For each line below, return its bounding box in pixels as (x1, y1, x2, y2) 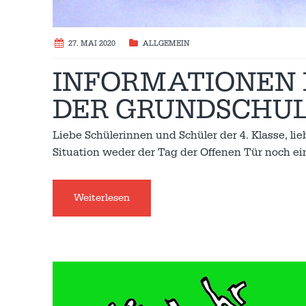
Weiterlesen (74, 191, 130, 204)
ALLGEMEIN (143, 38, 190, 48)
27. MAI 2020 (68, 38, 115, 48)
